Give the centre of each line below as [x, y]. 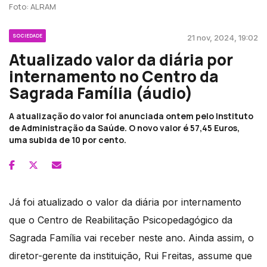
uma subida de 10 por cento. [68, 139]
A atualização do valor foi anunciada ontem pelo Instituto [131, 116]
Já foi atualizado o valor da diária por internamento [125, 202]
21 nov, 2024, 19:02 [223, 37]
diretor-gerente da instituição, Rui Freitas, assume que [131, 255]
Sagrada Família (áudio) [101, 93]
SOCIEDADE [27, 35]
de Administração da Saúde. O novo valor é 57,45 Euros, [124, 128]
